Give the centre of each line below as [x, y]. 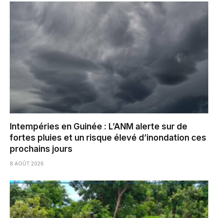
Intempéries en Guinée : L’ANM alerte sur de [99, 126]
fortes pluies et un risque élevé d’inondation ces [108, 137]
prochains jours [41, 149]
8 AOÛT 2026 [27, 163]
